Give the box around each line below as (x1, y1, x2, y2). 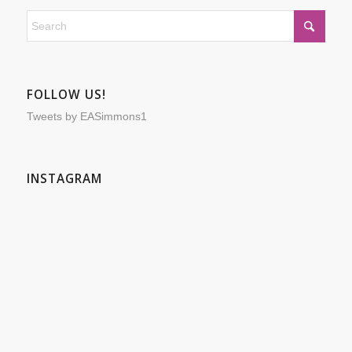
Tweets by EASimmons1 (26, 109, 147, 123)
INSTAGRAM (26, 170, 102, 187)
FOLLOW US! (26, 86, 106, 103)
